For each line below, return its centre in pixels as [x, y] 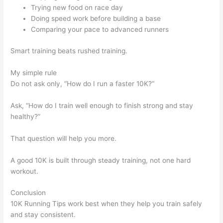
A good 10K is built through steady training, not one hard [101, 160]
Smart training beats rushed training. [69, 51]
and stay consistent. [43, 215]
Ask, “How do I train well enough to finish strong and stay [102, 105]
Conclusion [28, 193]
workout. [25, 171]
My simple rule [34, 72]
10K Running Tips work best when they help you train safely [107, 204]
